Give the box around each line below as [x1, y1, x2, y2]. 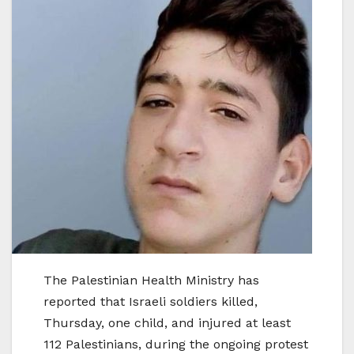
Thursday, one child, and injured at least [43, 315, 291, 331]
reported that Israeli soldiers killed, [43, 294, 258, 310]
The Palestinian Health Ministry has [43, 273, 259, 288]
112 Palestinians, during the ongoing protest [43, 337, 308, 352]
